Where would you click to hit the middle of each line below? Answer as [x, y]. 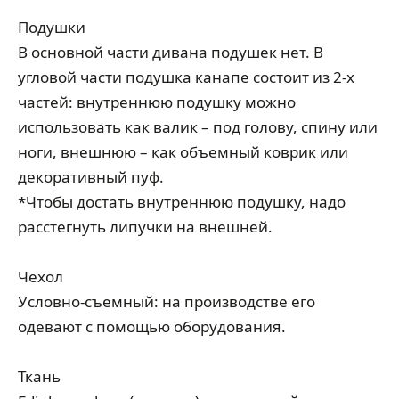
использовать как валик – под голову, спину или [198, 127]
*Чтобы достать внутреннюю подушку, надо [182, 202]
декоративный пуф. [91, 177]
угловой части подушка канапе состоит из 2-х [186, 77]
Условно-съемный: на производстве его [167, 301]
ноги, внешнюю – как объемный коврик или [183, 152]
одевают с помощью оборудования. [152, 326]
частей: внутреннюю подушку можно [157, 102]
